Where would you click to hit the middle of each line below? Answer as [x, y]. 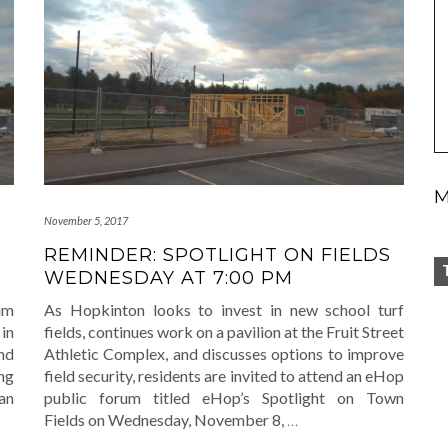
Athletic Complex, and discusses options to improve [224, 354]
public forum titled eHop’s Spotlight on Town [224, 398]
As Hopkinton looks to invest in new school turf [224, 310]
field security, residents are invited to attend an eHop [224, 376]
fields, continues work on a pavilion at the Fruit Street [224, 332]
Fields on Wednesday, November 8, [165, 420]
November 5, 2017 [86, 221]
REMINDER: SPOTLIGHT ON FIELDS [217, 255]
